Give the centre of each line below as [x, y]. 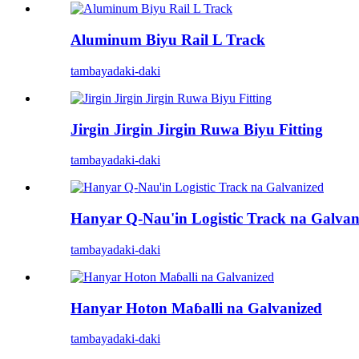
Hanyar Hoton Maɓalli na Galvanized [196, 308]
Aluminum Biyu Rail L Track [168, 40]
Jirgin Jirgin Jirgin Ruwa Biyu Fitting [197, 129]
